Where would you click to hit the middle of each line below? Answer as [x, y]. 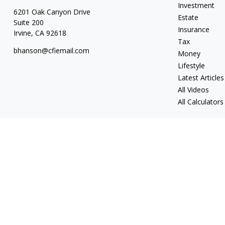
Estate [188, 17]
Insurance [194, 29]
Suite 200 [28, 22]
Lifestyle [192, 66]
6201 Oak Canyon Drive [52, 12]
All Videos [194, 90]
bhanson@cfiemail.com [51, 50]
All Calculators [201, 102]
